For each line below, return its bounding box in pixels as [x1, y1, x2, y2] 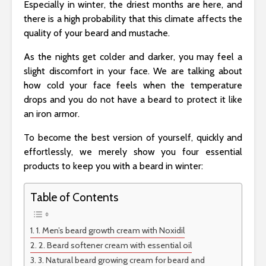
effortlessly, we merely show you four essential [24, 145, 242, 157]
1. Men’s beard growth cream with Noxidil [36, 224, 185, 236]
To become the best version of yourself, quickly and [24, 131, 242, 143]
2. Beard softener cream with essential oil [38, 239, 192, 251]
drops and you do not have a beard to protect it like [24, 93, 242, 105]
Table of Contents [30, 189, 118, 204]
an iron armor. [24, 107, 80, 119]
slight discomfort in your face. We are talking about [24, 65, 242, 77]
